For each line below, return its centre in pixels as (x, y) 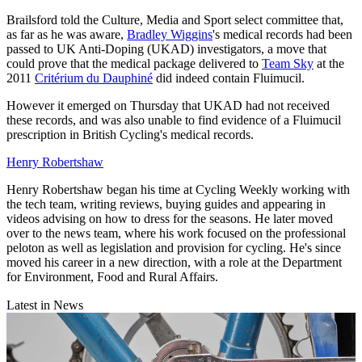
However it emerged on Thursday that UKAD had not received (168, 106)
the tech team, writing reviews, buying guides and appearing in (166, 204)
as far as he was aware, (67, 35)
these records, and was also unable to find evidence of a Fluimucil (174, 120)
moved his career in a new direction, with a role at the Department (174, 263)
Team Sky (288, 64)
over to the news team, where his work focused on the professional (176, 234)
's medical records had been (282, 35)
